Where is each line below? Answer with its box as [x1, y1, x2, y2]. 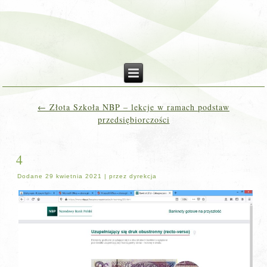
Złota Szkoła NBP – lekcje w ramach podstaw [46, 101, 229, 113]
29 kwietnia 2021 [45, 173, 103, 179]
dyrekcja [129, 173, 157, 179]
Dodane [17, 173, 44, 179]
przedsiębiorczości [97, 114, 170, 125]
